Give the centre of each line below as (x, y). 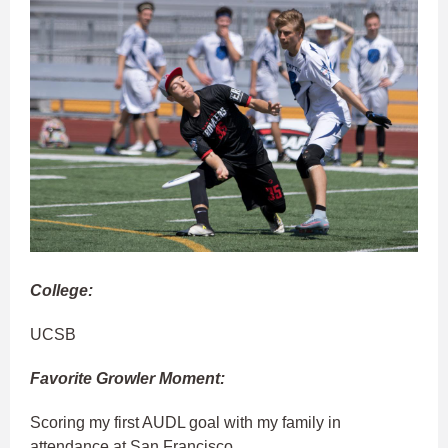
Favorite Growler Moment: (127, 379)
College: (61, 291)
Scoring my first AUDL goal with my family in (185, 423)
